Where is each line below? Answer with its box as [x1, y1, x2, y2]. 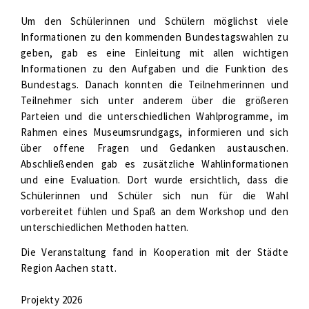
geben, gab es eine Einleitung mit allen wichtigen [21, 46, 288, 59]
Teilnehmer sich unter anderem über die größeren [21, 94, 288, 107]
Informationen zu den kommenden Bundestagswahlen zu [21, 30, 288, 43]
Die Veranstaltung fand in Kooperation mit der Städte [21, 246, 288, 259]
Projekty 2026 [21, 293, 83, 306]
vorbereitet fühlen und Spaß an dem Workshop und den [21, 205, 288, 218]
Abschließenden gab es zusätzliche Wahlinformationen [21, 157, 288, 170]
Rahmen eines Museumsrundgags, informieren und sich [21, 126, 288, 139]
